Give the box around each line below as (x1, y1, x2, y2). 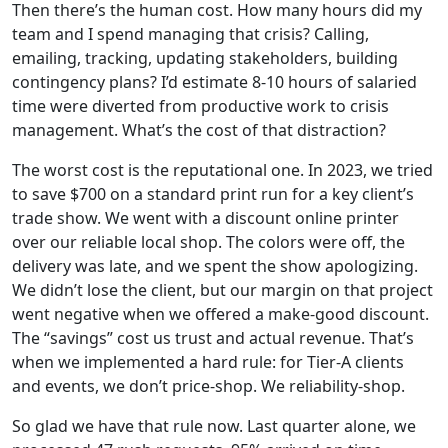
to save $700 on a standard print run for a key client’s (12, 182, 414, 205)
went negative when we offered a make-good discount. (12, 302, 429, 325)
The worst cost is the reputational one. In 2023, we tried (12, 158, 433, 181)
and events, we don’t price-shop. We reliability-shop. (12, 374, 405, 397)
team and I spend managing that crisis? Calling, (12, 22, 369, 45)
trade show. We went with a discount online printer (12, 206, 399, 229)
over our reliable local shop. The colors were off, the (12, 230, 405, 253)
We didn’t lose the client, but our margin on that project (12, 278, 433, 301)
